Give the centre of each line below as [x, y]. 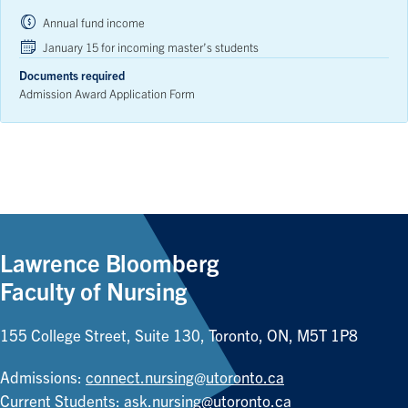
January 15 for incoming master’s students [151, 47]
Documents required [72, 76]
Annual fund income [94, 23]
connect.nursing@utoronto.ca [185, 378]
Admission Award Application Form [107, 94]
